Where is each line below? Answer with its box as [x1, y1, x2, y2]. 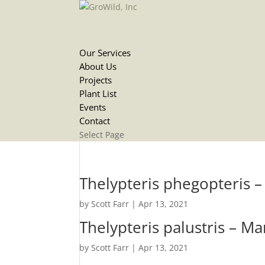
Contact [79, 115, 111, 127]
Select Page [79, 129, 125, 140]
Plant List [79, 88, 117, 99]
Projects [79, 74, 112, 86]
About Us [79, 60, 117, 72]
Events [79, 101, 106, 113]
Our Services [79, 47, 131, 59]
